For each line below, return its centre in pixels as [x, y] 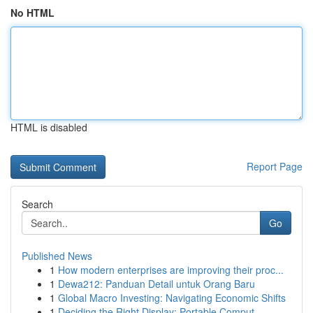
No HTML [32, 13]
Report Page [275, 166]
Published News [57, 256]
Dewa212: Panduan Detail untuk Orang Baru [156, 284]
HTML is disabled [49, 127]
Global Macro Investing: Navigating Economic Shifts [172, 298]
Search [37, 204]
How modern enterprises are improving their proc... [171, 270]
